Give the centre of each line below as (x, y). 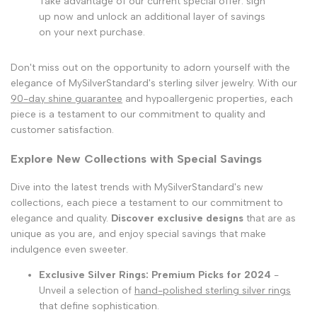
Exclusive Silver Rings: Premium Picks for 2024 (155, 275)
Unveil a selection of (87, 290)
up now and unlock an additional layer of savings (152, 16)
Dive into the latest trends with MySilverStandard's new (137, 187)
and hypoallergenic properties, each (208, 98)
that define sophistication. (99, 306)
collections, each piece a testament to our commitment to (147, 202)
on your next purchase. (92, 32)
